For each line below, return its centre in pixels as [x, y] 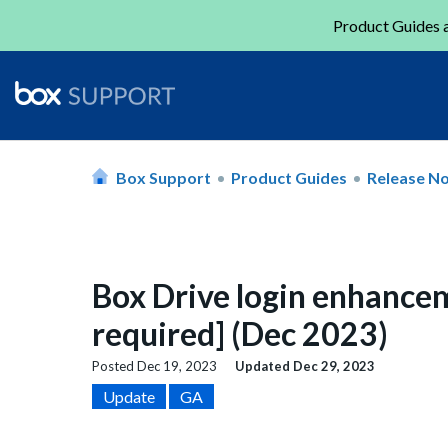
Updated [264, 366]
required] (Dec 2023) [240, 333]
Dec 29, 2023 [334, 366]
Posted [114, 366]
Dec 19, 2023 [177, 366]
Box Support [163, 177]
